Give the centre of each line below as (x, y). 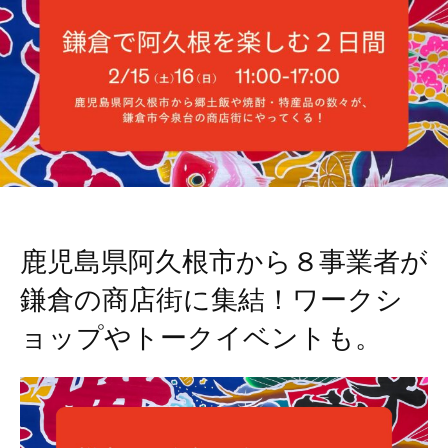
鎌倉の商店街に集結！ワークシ (211, 300)
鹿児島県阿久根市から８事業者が (224, 262)
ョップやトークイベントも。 (201, 338)
